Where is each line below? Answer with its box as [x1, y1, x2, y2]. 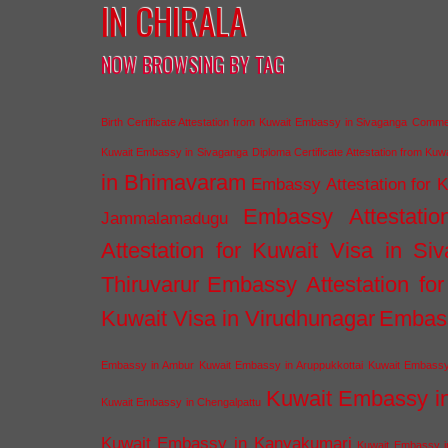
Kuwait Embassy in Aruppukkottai [199, 359, 364, 371]
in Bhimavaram [100, 170, 247, 195]
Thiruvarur [100, 272, 199, 297]
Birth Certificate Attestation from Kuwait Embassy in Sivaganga [100, 116, 408, 128]
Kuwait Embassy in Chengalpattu [100, 396, 262, 408]
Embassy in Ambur [100, 359, 194, 371]
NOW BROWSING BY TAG [100, 50, 284, 80]
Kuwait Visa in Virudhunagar [100, 306, 376, 331]
